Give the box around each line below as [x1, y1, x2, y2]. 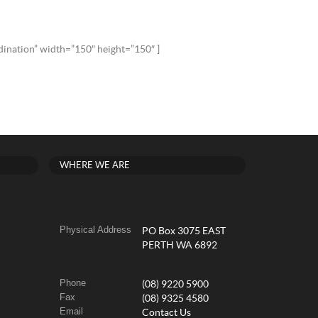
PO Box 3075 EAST [141, 226, 226, 236]
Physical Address [59, 224, 131, 235]
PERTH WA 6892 [141, 241, 217, 251]
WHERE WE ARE [59, 160, 130, 170]
